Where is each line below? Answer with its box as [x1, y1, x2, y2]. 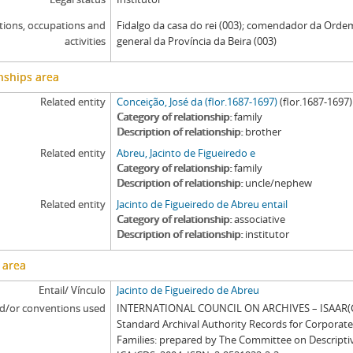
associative [234, 212, 286, 226]
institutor [245, 227, 290, 241]
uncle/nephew [245, 176, 313, 190]
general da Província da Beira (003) [117, 34, 277, 48]
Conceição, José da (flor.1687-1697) [117, 95, 278, 109]
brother [245, 124, 282, 139]
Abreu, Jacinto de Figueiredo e [117, 146, 256, 160]
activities [64, 34, 106, 48]
